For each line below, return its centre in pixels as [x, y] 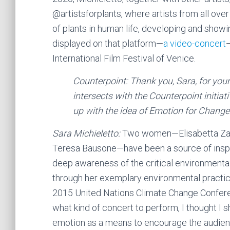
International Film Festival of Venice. [124, 58]
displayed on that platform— [108, 43]
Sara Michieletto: [86, 133]
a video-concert [195, 43]
